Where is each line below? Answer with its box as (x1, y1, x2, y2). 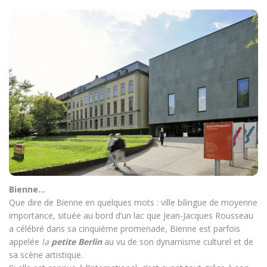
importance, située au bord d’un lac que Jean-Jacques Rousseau (9, 209, 253, 221)
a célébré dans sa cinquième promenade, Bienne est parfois (9, 222, 240, 234)
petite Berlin (51, 235, 102, 247)
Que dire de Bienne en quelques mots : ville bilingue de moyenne (9, 196, 257, 208)
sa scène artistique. (9, 249, 83, 260)
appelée (9, 235, 42, 247)
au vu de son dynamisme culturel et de (102, 235, 253, 247)
